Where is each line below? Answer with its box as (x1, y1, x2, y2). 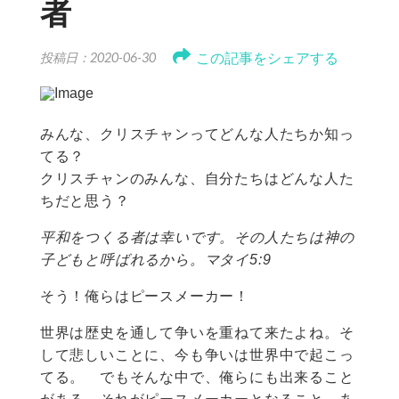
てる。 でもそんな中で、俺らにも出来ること (39, 370, 354, 386)
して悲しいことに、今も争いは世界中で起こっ (39, 347, 354, 363)
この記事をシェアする (195, 49, 338, 67)
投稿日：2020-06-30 (39, 50, 156, 66)
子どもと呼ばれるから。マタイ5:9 (39, 252, 272, 268)
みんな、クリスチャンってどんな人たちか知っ (39, 126, 354, 142)
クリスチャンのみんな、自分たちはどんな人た (39, 171, 354, 187)
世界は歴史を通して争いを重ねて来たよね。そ (39, 325, 354, 341)
